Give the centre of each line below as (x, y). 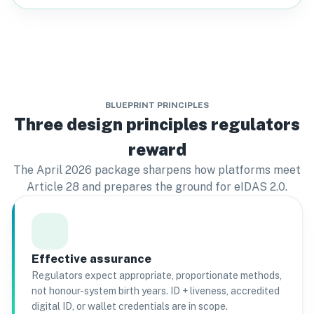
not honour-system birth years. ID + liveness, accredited (156, 291)
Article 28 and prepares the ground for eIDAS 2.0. (157, 187)
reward (157, 149)
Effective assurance (91, 259)
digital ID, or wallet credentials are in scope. (130, 306)
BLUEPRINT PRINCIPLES (157, 105)
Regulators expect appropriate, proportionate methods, (157, 275)
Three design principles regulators (157, 124)
